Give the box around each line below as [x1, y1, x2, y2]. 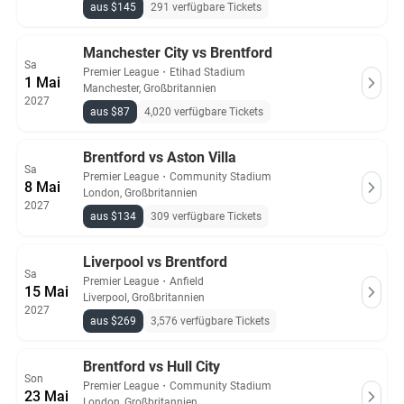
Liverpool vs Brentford [83, 253, 227, 271]
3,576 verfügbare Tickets [151, 315, 270, 327]
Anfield [170, 275, 204, 288]
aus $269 [90, 315, 136, 327]
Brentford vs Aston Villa [83, 149, 236, 166]
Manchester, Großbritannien [83, 82, 216, 95]
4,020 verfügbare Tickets [144, 106, 263, 118]
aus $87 [90, 106, 130, 118]
